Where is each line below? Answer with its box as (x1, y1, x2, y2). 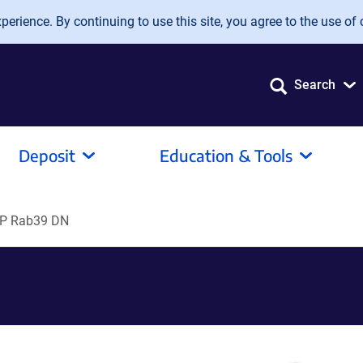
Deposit (19, 145, 75, 165)
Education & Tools (160, 145, 293, 165)
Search (294, 77, 335, 92)
